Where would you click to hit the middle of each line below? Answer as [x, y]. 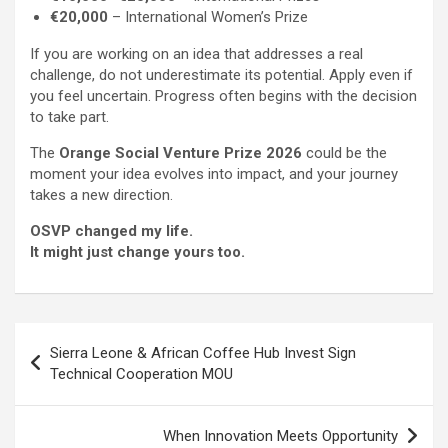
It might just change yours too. [137, 252]
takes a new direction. [101, 195]
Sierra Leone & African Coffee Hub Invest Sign [203, 353]
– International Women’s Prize [208, 17]
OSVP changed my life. [111, 231]
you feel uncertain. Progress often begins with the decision [223, 96]
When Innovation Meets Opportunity [280, 436]
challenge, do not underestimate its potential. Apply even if [221, 75]
